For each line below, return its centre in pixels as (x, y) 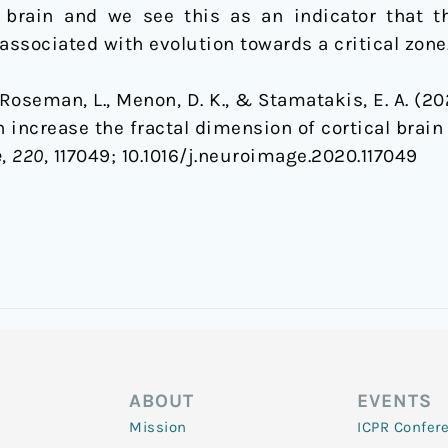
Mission (158, 427)
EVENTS (394, 401)
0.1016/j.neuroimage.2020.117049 (273, 156)
